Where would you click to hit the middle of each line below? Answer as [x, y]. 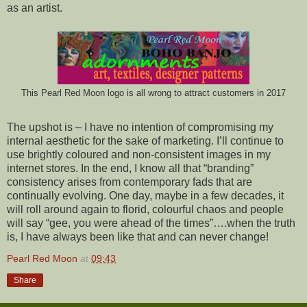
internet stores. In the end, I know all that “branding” [130, 169]
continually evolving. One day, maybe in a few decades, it [145, 196]
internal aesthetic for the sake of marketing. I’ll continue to [145, 141]
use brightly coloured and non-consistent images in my [139, 155]
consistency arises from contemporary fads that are [130, 182]
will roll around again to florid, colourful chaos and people [145, 210]
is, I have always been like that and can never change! [138, 237]
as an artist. [35, 8]
